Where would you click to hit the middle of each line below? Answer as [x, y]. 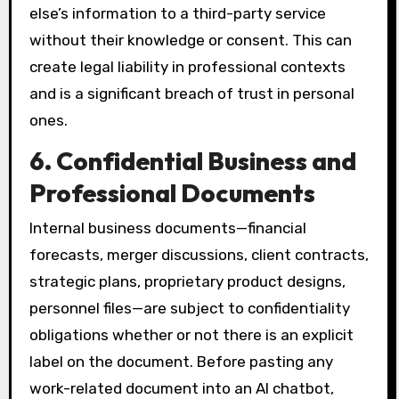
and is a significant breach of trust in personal [191, 94]
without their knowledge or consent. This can [190, 41]
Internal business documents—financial [167, 228]
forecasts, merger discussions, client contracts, [199, 255]
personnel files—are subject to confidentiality [189, 309]
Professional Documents [172, 192]
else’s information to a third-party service [177, 14]
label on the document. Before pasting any [181, 362]
